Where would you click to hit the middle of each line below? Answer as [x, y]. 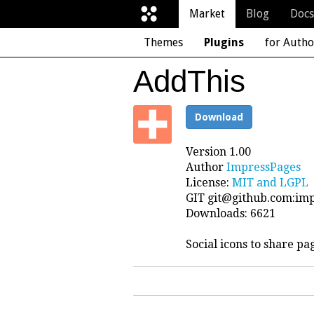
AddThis [189, 81]
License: [209, 183]
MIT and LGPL [270, 183]
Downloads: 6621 [231, 213]
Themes [163, 42]
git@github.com [250, 198]
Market [207, 14]
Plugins [224, 42]
